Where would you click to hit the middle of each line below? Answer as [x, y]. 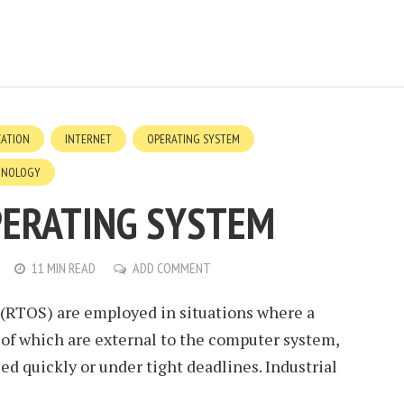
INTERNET [88, 139]
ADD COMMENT [172, 268]
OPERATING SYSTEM [193, 139]
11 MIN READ [64, 268]
